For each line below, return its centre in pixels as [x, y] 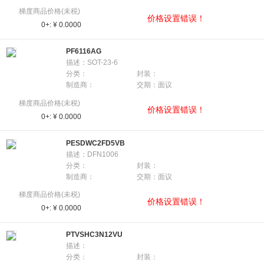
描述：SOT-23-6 [92, 62]
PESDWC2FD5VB [95, 143]
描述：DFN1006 [92, 154]
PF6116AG [84, 51]
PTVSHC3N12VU [94, 235]
